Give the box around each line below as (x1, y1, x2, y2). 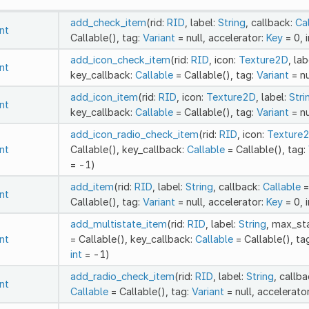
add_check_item (70, 16, 146, 28)
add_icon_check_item (70, 53, 170, 66)
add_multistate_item (70, 217, 167, 230)
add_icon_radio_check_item (70, 128, 199, 140)
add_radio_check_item (70, 270, 175, 282)
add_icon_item (70, 90, 138, 103)
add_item (70, 180, 114, 192)
